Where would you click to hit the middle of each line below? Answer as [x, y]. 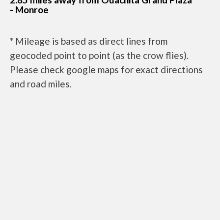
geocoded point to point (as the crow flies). [99, 55]
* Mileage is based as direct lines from [89, 41]
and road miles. [41, 84]
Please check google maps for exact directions [106, 70]
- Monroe [29, 10]
